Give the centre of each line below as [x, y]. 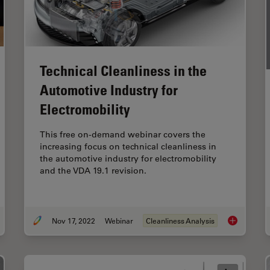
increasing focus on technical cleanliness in [128, 146]
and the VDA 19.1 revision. [93, 170]
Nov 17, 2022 [74, 220]
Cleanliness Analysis [180, 220]
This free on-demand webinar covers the [123, 134]
